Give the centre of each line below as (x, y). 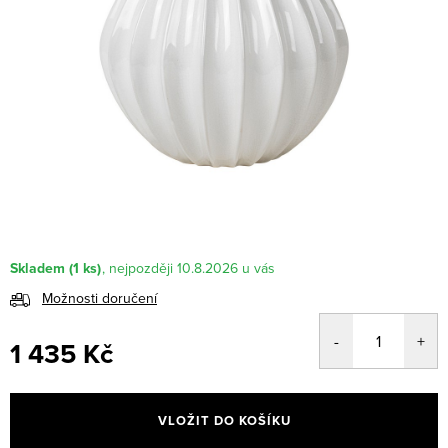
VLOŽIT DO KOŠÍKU (224, 421)
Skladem (37, 268)
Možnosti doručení (99, 298)
